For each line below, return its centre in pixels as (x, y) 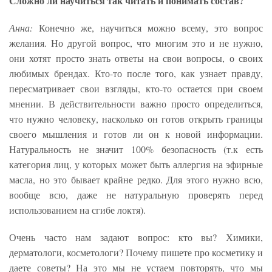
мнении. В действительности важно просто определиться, (136, 104)
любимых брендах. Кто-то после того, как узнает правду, (136, 73)
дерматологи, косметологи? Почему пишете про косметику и (136, 253)
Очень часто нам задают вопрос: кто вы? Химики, (136, 237)
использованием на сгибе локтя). (77, 210)
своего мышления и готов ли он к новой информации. (136, 134)
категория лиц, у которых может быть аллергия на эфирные (136, 165)
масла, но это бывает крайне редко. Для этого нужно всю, (136, 180)
